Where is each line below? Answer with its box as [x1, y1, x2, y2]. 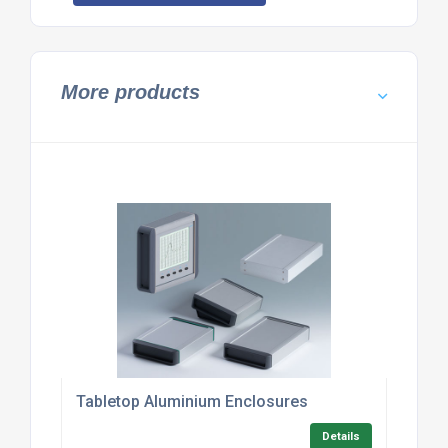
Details [322, 430, 361, 444]
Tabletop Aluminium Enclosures [75, 392, 308, 412]
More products [60, 81, 200, 104]
